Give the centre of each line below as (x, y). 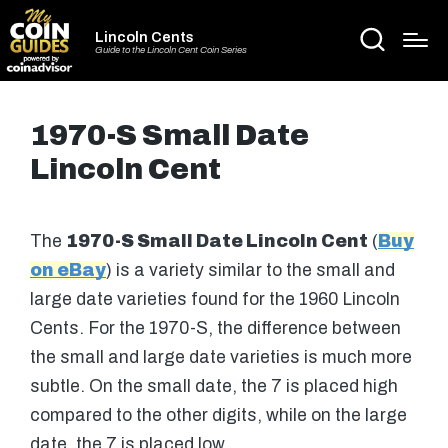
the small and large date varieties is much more (221, 357)
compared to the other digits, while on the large (218, 415)
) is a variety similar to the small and (250, 270)
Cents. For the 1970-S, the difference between (215, 328)
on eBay (68, 270)
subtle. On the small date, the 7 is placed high (214, 386)
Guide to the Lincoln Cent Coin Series (171, 50)
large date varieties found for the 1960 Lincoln (215, 299)
